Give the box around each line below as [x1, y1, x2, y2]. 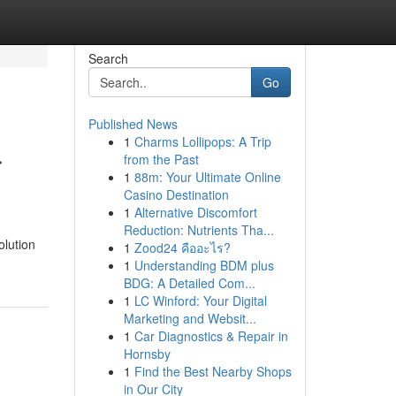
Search [88, 49, 128, 67]
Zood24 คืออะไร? [133, 239, 231, 256]
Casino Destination [123, 186, 229, 203]
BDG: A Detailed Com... [123, 274, 255, 292]
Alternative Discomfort [133, 203, 257, 221]
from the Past [123, 150, 199, 168]
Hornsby [123, 345, 171, 362]
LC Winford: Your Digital [133, 292, 267, 309]
